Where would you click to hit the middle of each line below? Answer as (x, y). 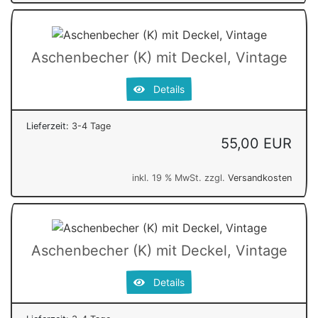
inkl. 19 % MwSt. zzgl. (180, 177)
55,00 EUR (256, 143)
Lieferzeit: (49, 126)
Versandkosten (260, 177)
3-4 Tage (91, 126)
